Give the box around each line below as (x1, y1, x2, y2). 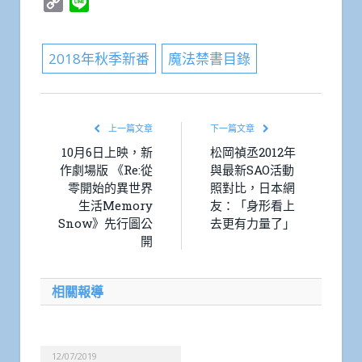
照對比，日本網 (210, 179, 295, 196)
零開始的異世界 (68, 179, 153, 196)
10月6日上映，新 (61, 144, 153, 161)
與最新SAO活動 (210, 162, 294, 179)
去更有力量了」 (210, 215, 295, 232)
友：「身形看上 (210, 197, 295, 214)
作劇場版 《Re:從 (60, 162, 153, 179)
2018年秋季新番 (48, 49, 149, 69)
